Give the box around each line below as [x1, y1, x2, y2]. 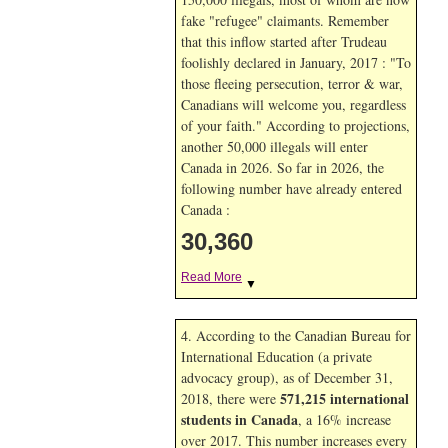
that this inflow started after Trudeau [181, 32, 387, 51]
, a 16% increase [298, 410, 391, 429]
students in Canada [181, 409, 298, 430]
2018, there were [181, 389, 280, 408]
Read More [181, 270, 242, 284]
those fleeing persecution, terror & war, [181, 74, 403, 93]
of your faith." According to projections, [181, 116, 410, 135]
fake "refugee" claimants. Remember [181, 11, 389, 30]
